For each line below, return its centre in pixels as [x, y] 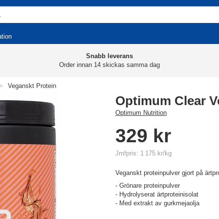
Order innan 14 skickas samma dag [109, 65]
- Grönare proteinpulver [148, 186]
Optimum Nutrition [141, 113]
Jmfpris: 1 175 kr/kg [143, 153]
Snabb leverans [109, 56]
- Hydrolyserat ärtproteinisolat [157, 194]
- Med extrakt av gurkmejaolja [157, 203]
